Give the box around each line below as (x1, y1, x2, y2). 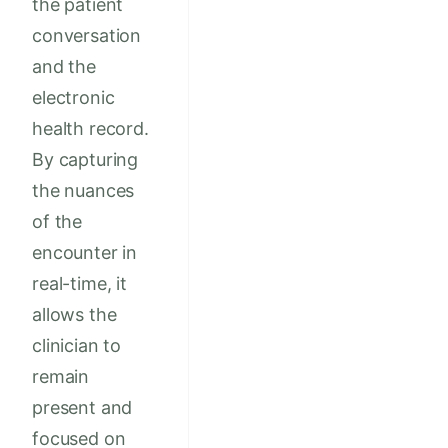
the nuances (32, 180, 135, 202)
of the (32, 211, 83, 233)
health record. (32, 118, 149, 140)
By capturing (32, 149, 139, 171)
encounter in (32, 242, 138, 264)
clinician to (32, 335, 122, 357)
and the (32, 56, 96, 78)
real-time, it (32, 273, 127, 295)
